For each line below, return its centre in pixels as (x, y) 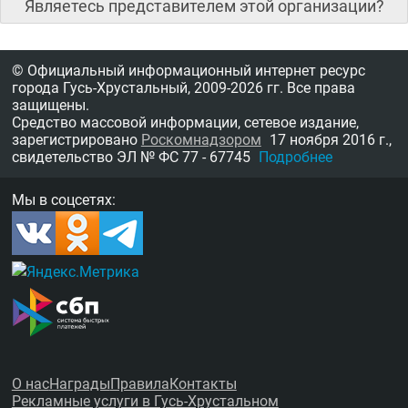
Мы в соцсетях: (63, 199)
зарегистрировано (76, 140)
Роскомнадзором (201, 140)
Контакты (203, 384)
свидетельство (64, 158)
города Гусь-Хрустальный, (102, 88)
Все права (319, 88)
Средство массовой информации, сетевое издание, (185, 123)
